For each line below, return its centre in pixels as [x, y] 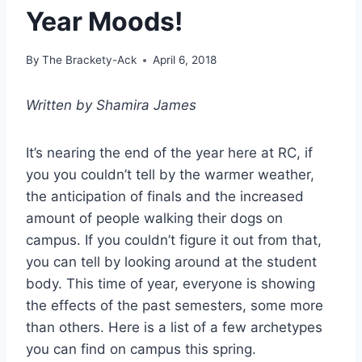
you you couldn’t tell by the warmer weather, [170, 175]
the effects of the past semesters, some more [175, 306]
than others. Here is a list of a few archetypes [174, 328]
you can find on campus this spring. [141, 349]
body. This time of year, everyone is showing [170, 284]
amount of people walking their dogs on [154, 219]
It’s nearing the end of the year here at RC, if [169, 153]
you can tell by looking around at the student [171, 262]
